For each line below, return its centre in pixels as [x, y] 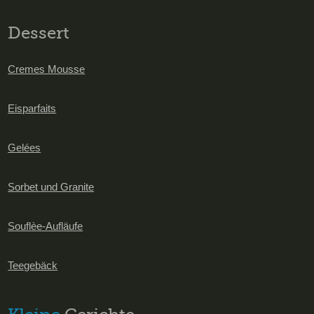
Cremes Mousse [47, 69]
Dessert [39, 33]
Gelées [25, 148]
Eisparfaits [32, 108]
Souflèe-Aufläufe [46, 226]
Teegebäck [33, 265]
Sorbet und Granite [51, 187]
